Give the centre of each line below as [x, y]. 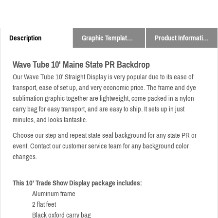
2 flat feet [44, 205]
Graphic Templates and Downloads [130, 38]
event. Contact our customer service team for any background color [101, 146]
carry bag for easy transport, [49, 109]
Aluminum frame [54, 194]
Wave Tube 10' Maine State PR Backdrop [81, 65]
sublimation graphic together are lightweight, [72, 99]
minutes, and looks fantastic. [50, 120]
